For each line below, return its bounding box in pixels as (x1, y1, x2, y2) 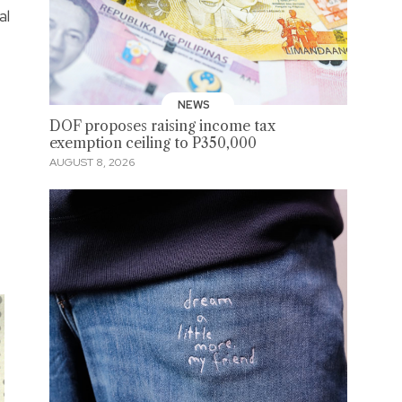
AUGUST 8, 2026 (48, 155, 135, 170)
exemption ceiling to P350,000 (48, 134, 257, 152)
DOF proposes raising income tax (48, 117, 275, 135)
